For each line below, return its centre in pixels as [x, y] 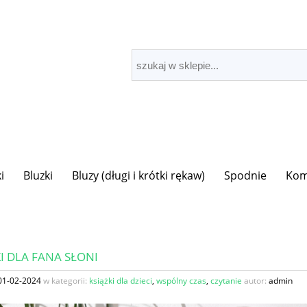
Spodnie [246, 176]
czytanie [226, 280]
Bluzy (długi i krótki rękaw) [139, 176]
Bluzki [38, 176]
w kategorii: [65, 280]
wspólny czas [181, 280]
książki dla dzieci [121, 280]
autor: [255, 280]
